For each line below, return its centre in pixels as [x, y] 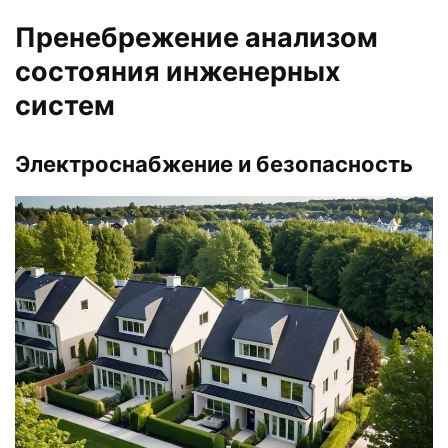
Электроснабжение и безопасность [214, 163]
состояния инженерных [178, 71]
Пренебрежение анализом [196, 37]
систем [65, 105]
